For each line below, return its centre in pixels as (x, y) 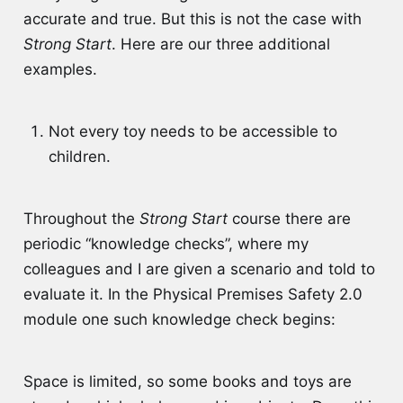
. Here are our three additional (220, 45)
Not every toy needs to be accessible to (193, 132)
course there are (289, 219)
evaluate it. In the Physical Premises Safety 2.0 (193, 295)
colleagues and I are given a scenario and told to (199, 269)
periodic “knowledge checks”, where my (166, 244)
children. (81, 157)
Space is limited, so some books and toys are (187, 381)
